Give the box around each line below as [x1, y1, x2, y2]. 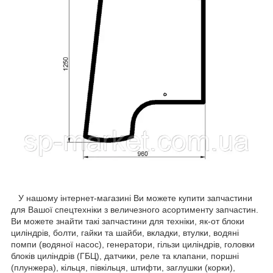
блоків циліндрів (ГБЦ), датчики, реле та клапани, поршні [11, 251, 239, 261]
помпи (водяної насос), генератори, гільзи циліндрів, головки [11, 239, 255, 250]
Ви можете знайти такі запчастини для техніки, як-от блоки [11, 216, 244, 227]
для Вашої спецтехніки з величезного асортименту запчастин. [11, 205, 258, 215]
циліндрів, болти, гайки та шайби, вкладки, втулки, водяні [11, 228, 239, 238]
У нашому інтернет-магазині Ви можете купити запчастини [11, 193, 252, 204]
